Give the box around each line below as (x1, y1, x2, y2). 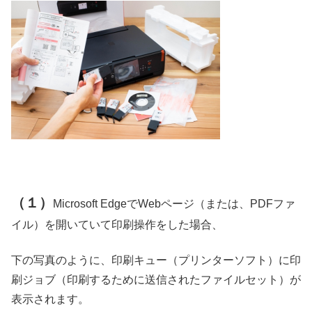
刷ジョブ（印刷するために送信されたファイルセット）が (11, 273, 301, 286)
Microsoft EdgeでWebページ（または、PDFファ (53, 198, 295, 210)
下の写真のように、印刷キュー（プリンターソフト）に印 (11, 253, 301, 266)
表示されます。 (11, 292, 89, 305)
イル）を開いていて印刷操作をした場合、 (11, 219, 223, 231)
